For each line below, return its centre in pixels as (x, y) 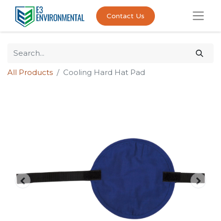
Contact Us (125, 16)
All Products (30, 72)
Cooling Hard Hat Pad (104, 72)
